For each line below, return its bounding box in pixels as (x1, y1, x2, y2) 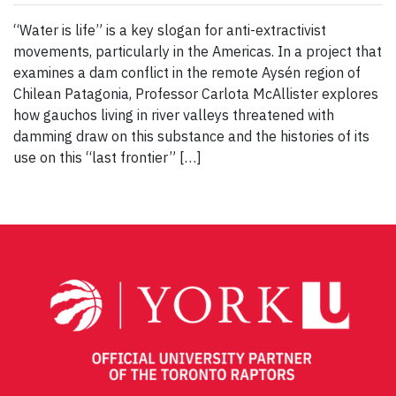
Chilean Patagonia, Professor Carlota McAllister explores (13, 85, 378, 103)
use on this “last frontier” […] (13, 148, 202, 167)
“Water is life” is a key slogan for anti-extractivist (13, 21, 326, 40)
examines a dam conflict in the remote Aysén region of (13, 64, 361, 82)
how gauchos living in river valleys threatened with (13, 106, 334, 125)
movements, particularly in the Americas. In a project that (13, 42, 382, 61)
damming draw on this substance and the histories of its (13, 127, 369, 146)
